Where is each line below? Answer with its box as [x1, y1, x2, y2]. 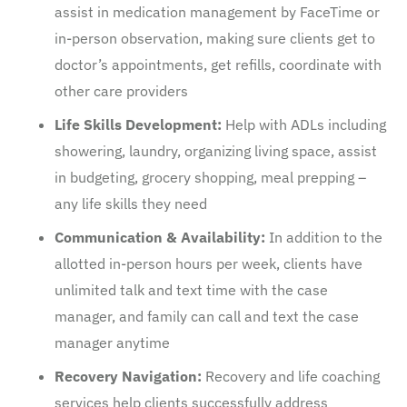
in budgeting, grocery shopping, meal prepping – [55, 167, 366, 186]
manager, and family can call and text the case [55, 306, 359, 325]
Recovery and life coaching [202, 366, 380, 385]
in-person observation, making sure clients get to [55, 28, 375, 47]
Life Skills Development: [55, 114, 222, 134]
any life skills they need [55, 194, 207, 213]
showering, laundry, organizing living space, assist [55, 141, 377, 160]
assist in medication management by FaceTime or [55, 2, 380, 21]
